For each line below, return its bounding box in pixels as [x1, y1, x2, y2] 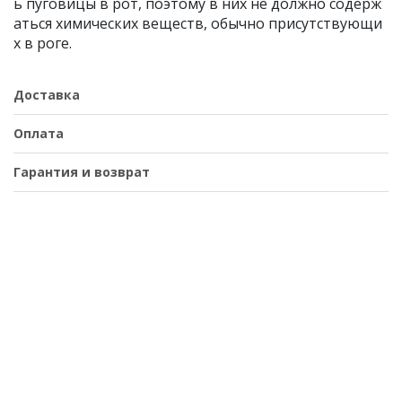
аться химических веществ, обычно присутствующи [13, 13, 382, 33]
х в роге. [13, 33, 72, 53]
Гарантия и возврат [13, 163, 150, 180]
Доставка [13, 86, 80, 103]
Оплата [13, 125, 64, 142]
